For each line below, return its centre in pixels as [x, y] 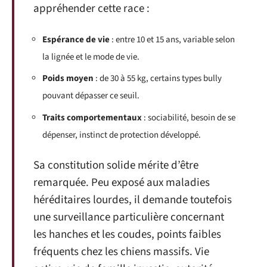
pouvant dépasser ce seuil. [91, 96]
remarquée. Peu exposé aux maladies [122, 183]
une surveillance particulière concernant [129, 217]
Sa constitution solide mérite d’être [116, 165]
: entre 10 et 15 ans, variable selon [172, 39]
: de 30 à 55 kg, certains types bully [158, 78]
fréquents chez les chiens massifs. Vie [121, 252]
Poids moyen [68, 78]
